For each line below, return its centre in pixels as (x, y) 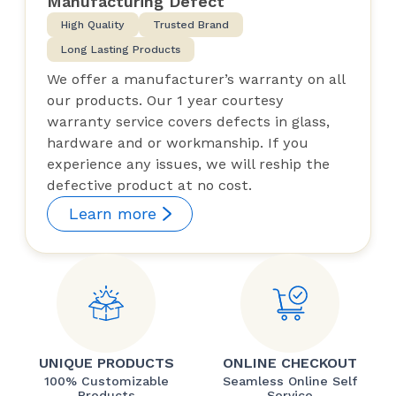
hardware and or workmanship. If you (178, 142)
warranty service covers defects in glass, (188, 121)
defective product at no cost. (149, 185)
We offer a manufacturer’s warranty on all (196, 79)
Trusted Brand (191, 24)
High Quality (93, 24)
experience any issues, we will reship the (188, 164)
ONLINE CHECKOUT (290, 362)
